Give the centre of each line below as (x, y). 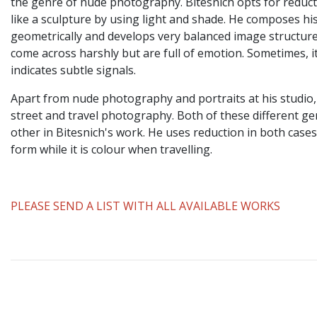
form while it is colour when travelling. (111, 150)
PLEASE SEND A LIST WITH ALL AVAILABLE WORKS (145, 206)
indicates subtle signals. (73, 70)
